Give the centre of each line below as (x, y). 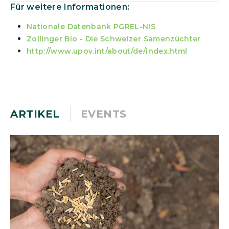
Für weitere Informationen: (70, 7)
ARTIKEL (35, 114)
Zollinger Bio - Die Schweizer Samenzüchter (114, 39)
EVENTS (104, 114)
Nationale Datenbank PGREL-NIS (91, 27)
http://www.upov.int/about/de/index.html (107, 51)
